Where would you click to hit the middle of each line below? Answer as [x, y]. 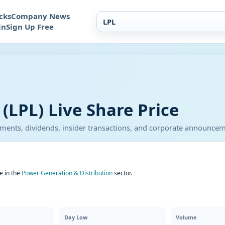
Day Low [76, 217]
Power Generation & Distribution [67, 173]
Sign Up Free [30, 27]
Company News [40, 16]
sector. [122, 173]
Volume [186, 217]
